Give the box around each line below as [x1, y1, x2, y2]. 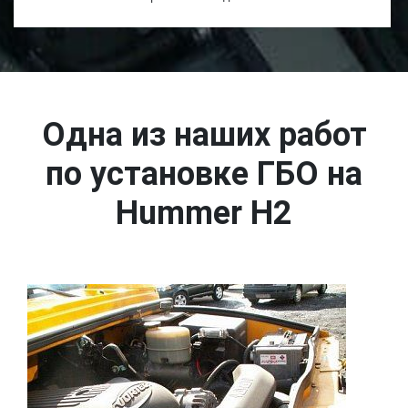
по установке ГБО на [46, 155, 362, 193]
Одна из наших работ [41, 116, 367, 154]
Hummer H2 [116, 194, 292, 232]
